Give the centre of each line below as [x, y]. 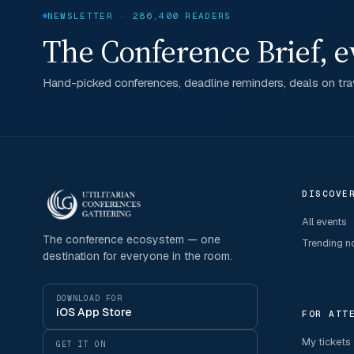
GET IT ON [81, 344]
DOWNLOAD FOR [89, 298]
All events [325, 222]
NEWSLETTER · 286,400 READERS [139, 16]
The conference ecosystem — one [131, 239]
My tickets [327, 342]
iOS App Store [94, 312]
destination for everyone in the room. [137, 256]
